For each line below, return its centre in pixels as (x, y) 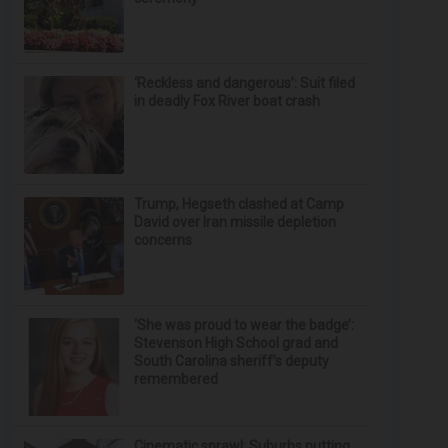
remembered (176, 379)
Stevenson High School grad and (236, 343)
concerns (163, 240)
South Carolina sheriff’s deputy (232, 361)
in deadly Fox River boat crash (227, 101)
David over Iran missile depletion (235, 222)
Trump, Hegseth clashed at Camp (239, 204)
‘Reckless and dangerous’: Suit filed (245, 83)
